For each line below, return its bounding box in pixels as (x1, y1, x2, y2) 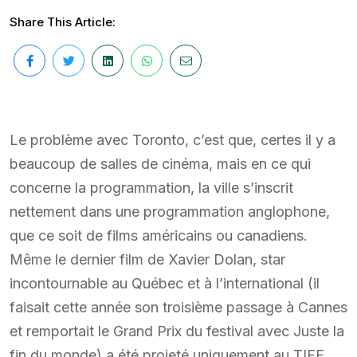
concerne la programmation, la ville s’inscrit (10, 178, 293, 196)
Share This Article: (10, 14, 116, 29)
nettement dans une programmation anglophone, (10, 202, 330, 220)
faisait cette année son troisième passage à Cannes (10, 298, 347, 316)
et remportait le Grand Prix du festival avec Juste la (10, 322, 344, 339)
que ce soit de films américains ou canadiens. (10, 226, 308, 244)
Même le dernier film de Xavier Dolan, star (10, 250, 285, 268)
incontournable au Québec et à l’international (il (10, 274, 320, 292)
